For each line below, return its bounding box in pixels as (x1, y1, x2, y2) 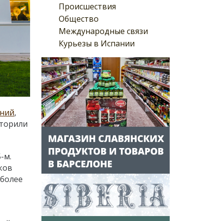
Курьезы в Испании (59, 37, 135, 49)
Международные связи (59, 25, 148, 37)
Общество (59, 13, 99, 24)
